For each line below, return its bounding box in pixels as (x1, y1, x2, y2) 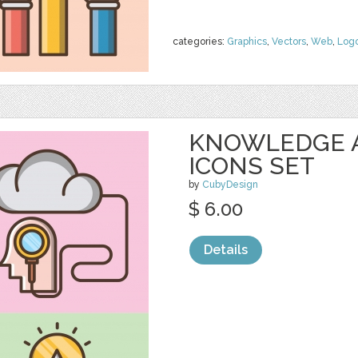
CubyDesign (202, 179, 258, 190)
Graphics (227, 36, 267, 47)
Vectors (272, 36, 306, 47)
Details (204, 242, 248, 257)
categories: (173, 36, 227, 47)
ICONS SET (189, 152, 315, 180)
